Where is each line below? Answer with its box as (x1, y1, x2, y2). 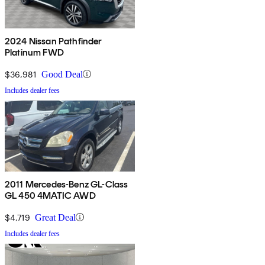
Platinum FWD (5, 46, 64, 58)
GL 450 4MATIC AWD (5, 189, 96, 201)
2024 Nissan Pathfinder (5, 35, 102, 47)
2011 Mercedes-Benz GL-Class (5, 178, 128, 190)
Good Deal (41, 69, 83, 79)
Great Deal (35, 212, 76, 222)
